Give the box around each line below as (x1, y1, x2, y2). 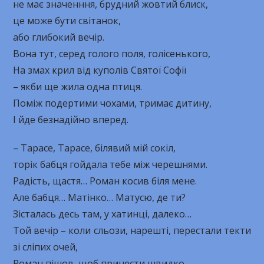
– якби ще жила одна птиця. (13, 80, 143, 93)
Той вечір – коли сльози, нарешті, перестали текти (13, 224, 251, 237)
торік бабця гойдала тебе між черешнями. (13, 158, 208, 171)
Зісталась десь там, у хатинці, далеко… (13, 207, 192, 220)
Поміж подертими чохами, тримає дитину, (13, 97, 212, 110)
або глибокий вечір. (13, 31, 105, 44)
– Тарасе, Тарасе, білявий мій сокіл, (13, 141, 176, 154)
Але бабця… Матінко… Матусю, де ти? (13, 191, 186, 204)
